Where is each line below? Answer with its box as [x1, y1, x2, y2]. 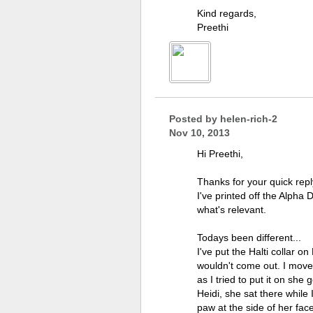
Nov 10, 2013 [169, 127, 230, 138]
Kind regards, [197, 8, 256, 19]
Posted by [169, 113, 220, 124]
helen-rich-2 [220, 113, 277, 124]
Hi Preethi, [197, 148, 243, 159]
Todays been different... [197, 232, 301, 243]
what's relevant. [197, 204, 266, 215]
